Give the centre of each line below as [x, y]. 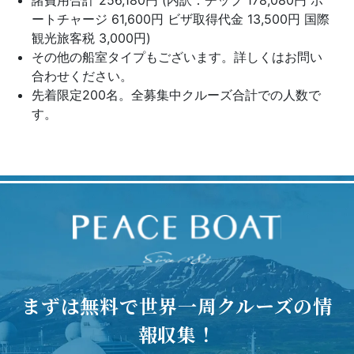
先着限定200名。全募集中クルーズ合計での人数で [176, 94]
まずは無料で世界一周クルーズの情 [177, 305]
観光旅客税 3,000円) [91, 38]
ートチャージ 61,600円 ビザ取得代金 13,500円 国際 [181, 19]
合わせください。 [82, 75]
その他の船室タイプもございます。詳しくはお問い [177, 56]
